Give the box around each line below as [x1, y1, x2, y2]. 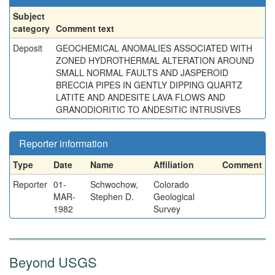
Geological [153, 190, 195, 203]
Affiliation [153, 158, 194, 171]
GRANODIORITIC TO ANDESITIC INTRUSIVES [56, 103, 241, 115]
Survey [153, 203, 180, 215]
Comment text [56, 22, 114, 34]
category [13, 22, 50, 34]
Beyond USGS [9, 252, 97, 271]
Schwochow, [90, 178, 138, 190]
